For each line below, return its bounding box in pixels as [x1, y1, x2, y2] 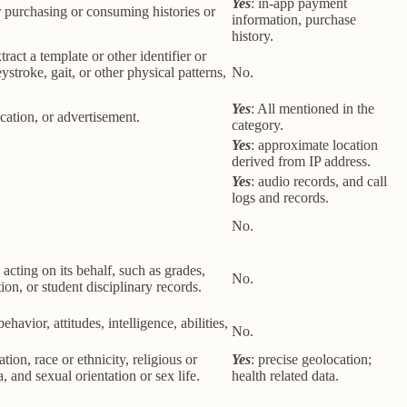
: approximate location [251, 137, 378, 154]
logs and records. [232, 190, 329, 206]
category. [232, 117, 283, 134]
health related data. [232, 368, 339, 384]
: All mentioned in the [251, 101, 374, 117]
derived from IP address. [232, 154, 371, 170]
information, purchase [232, 12, 356, 28]
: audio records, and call [251, 174, 387, 190]
